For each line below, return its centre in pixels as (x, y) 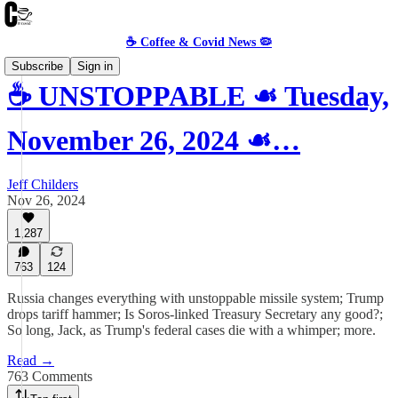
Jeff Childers (43, 184)
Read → (31, 360)
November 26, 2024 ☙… (154, 141)
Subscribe (37, 66)
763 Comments (50, 376)
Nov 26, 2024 (46, 200)
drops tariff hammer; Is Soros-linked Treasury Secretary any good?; (195, 314)
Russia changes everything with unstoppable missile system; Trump (195, 298)
